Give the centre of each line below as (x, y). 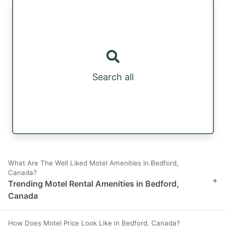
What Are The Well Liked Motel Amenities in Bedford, (93, 163)
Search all (113, 77)
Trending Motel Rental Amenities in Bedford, (94, 184)
